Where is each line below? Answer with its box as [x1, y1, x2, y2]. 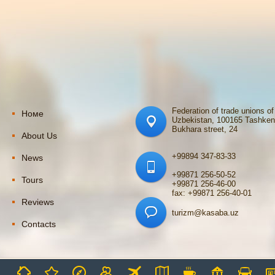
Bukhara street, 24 [172, 125, 238, 134]
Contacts [21, 219, 56, 229]
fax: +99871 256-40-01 [172, 188, 252, 198]
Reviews [21, 197, 54, 207]
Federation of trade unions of [172, 106, 274, 115]
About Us [21, 131, 57, 141]
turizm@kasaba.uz [172, 208, 239, 217]
